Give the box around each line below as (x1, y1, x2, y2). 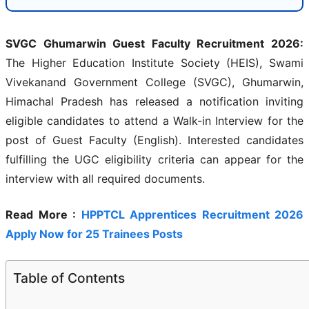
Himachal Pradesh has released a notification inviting (6, 94, 303, 108)
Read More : (6, 207, 81, 221)
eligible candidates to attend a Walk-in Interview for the (6, 113, 303, 128)
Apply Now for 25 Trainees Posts (6, 226, 183, 241)
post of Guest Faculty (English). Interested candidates (6, 132, 303, 147)
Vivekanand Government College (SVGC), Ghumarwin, (6, 74, 303, 89)
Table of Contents (13, 270, 125, 287)
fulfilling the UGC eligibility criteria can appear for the (6, 152, 303, 166)
